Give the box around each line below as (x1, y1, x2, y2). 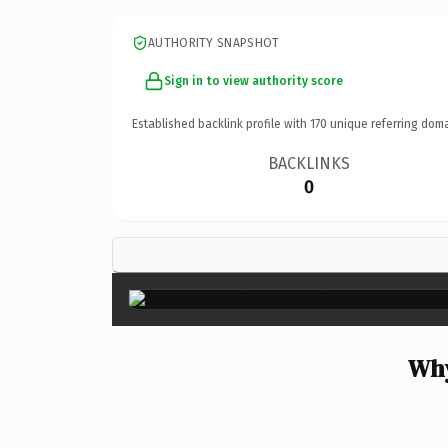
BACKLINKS (268, 153, 351, 173)
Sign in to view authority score (164, 73, 343, 88)
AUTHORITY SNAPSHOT (148, 35, 280, 50)
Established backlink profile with (132, 116, 310, 131)
